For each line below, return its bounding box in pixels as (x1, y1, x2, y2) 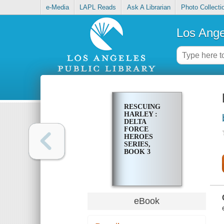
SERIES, (123, 140, 150, 148)
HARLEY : (123, 110, 157, 118)
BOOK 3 (123, 148, 150, 156)
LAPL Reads (79, 3, 116, 11)
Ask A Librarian (126, 3, 170, 11)
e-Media (46, 3, 69, 11)
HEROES (123, 133, 153, 141)
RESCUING (123, 103, 160, 111)
